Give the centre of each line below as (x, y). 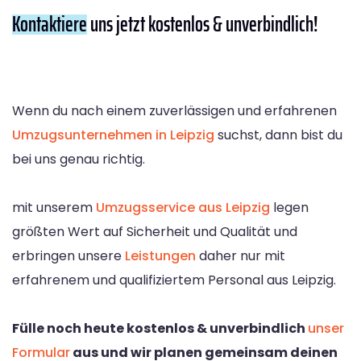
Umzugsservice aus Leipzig (183, 208)
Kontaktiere (50, 24)
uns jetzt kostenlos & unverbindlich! (203, 24)
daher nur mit (241, 256)
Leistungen (160, 256)
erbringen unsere (68, 256)
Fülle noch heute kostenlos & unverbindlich (160, 329)
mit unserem (54, 208)
